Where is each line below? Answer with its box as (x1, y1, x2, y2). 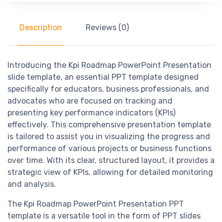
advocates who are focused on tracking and (7, 96, 172, 106)
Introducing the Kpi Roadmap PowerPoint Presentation (7, 60, 212, 70)
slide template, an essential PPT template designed (7, 72, 199, 82)
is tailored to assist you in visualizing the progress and (7, 132, 210, 142)
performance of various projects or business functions (7, 144, 212, 154)
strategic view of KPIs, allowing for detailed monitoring (7, 167, 213, 177)
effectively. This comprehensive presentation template (7, 120, 211, 130)
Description (19, 23, 62, 33)
